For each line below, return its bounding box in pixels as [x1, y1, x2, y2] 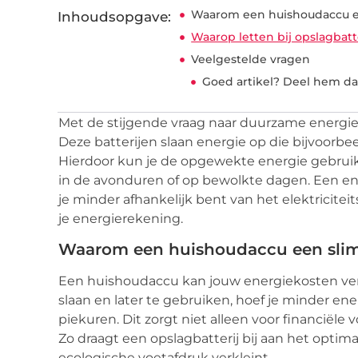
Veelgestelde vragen [191, 52, 311, 67]
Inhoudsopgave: [58, 9, 171, 26]
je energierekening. [58, 211, 183, 227]
